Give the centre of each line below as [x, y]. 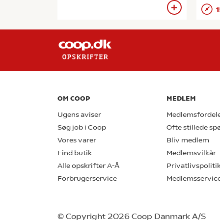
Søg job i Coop [82, 127]
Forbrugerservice [87, 179]
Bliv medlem [188, 140]
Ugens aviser [79, 115]
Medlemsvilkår [191, 153]
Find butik [75, 153]
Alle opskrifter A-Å [88, 166]
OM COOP [74, 98]
